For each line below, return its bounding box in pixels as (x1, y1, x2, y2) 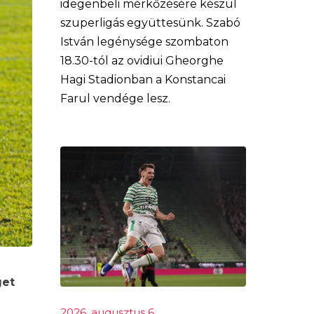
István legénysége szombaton (60, 35, 228, 48)
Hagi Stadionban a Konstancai (60, 73, 226, 86)
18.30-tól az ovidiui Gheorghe (60, 54, 224, 67)
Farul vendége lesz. (60, 92, 170, 105)
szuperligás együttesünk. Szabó (60, 16, 240, 29)
